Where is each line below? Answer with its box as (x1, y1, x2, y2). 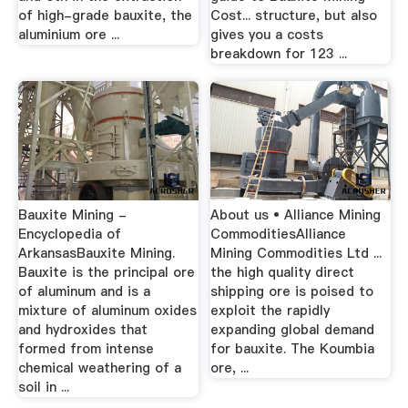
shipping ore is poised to (210, 281, 374, 301)
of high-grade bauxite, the (17, 5, 192, 25)
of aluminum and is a (17, 281, 150, 301)
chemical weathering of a (17, 358, 181, 377)
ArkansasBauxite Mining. (17, 243, 175, 262)
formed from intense (17, 339, 154, 358)
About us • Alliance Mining (210, 205, 382, 224)
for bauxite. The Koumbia (210, 339, 375, 358)
